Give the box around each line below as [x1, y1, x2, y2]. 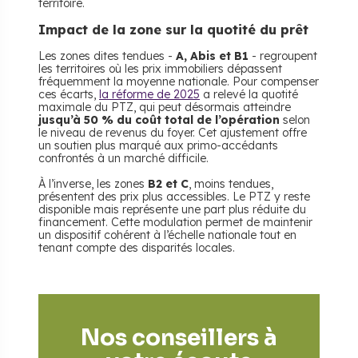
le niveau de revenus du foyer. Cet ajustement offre [38, 125, 307, 140]
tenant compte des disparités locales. [38, 241, 235, 255]
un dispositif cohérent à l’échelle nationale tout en [38, 228, 296, 242]
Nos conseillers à [81, 324, 277, 352]
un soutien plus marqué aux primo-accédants [38, 138, 278, 153]
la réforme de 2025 [99, 87, 200, 101]
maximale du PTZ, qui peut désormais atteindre [38, 100, 291, 114]
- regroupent [249, 49, 317, 63]
